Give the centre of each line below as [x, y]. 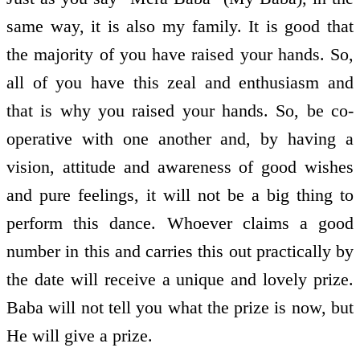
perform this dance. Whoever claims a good [180, 223]
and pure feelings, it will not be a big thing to [180, 195]
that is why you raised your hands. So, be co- [180, 111]
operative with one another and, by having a [180, 139]
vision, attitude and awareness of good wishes [180, 167]
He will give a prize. [80, 336]
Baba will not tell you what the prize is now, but [180, 308]
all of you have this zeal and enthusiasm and [180, 83]
